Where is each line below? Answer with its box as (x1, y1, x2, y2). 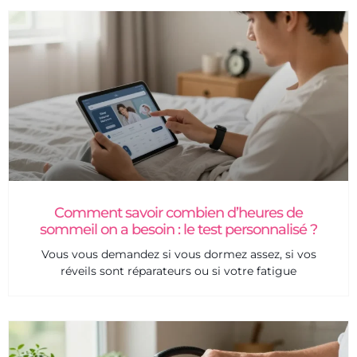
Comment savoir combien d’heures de (54, 204, 303, 222)
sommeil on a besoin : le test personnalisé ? (40, 221, 317, 239)
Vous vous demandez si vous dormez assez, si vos (41, 247, 316, 262)
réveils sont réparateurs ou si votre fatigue (61, 264, 296, 279)
